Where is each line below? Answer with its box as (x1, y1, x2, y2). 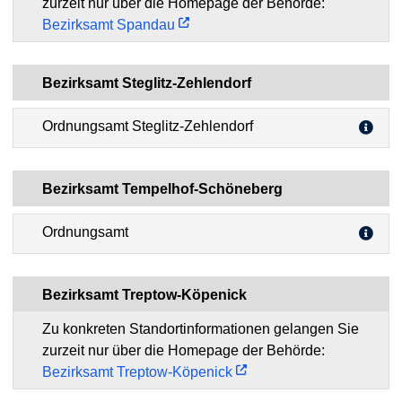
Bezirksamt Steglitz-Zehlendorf (42, 74, 251, 91)
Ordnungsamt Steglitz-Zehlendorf (42, 118, 253, 134)
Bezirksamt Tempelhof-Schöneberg (42, 180, 283, 197)
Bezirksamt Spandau (42, 16, 175, 32)
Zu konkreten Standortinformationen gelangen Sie (42, 320, 359, 336)
